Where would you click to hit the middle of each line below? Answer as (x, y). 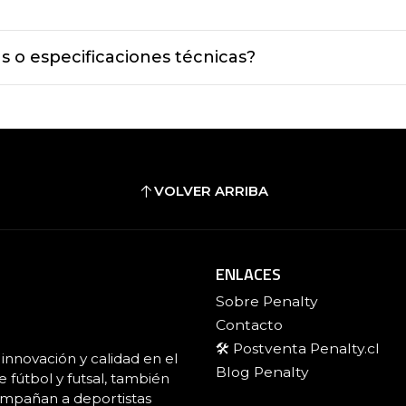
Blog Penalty (262, 372)
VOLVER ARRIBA (211, 192)
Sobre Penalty (266, 301)
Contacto (249, 324)
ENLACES (248, 275)
